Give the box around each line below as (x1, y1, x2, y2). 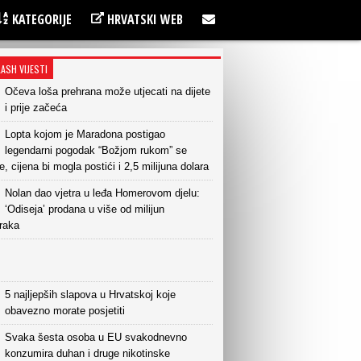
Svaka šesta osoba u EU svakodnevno (5, 331, 187, 343)
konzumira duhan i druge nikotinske (5, 347, 170, 359)
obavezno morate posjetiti (5, 305, 125, 317)
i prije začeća (5, 102, 67, 114)
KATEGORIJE (9, 10, 72, 28)
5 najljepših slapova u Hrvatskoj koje (5, 288, 176, 301)
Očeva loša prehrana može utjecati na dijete (5, 85, 210, 98)
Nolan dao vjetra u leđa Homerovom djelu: (5, 187, 200, 199)
